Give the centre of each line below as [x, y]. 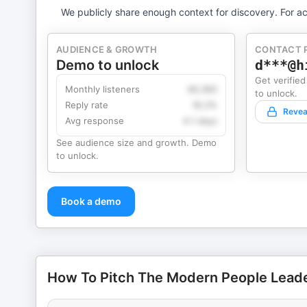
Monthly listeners [102, 89]
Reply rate [87, 105]
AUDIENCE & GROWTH [107, 49]
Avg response [95, 121]
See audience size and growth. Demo [136, 143]
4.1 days [200, 121]
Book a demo [91, 201]
